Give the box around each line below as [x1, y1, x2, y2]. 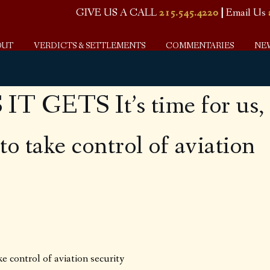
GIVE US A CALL [76, 5, 159, 20]
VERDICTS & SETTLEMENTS [34, 40, 146, 51]
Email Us [224, 5, 266, 20]
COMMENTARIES [166, 40, 234, 51]
